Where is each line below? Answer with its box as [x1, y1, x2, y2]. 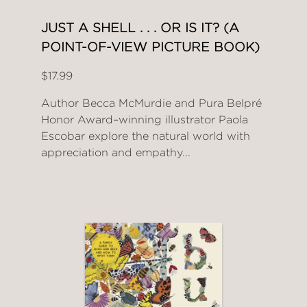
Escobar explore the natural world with [41, 130, 250, 143]
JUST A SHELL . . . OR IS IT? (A [41, 21, 239, 36]
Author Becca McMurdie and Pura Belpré [41, 97, 262, 110]
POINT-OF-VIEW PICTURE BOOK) [41, 40, 260, 55]
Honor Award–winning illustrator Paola [41, 114, 248, 126]
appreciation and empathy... [41, 147, 191, 159]
